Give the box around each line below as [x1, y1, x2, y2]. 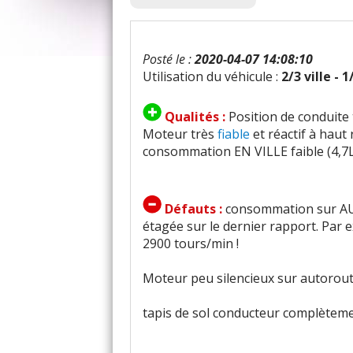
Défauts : [165, 200, 225, 217]
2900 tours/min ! [143, 235, 239, 252]
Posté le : [143, 50, 195, 68]
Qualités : [165, 108, 229, 125]
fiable [217, 125, 250, 143]
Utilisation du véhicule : [143, 68, 281, 85]
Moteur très [143, 125, 217, 143]
